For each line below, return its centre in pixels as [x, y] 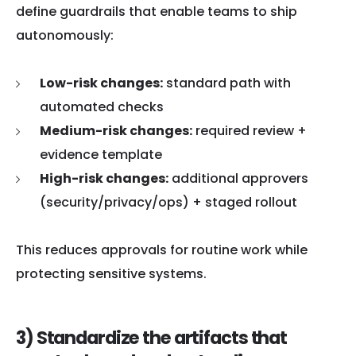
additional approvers [238, 178]
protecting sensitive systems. [111, 273]
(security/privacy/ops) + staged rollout [168, 202]
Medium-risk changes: [116, 130]
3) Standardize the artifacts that [152, 337]
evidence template [101, 154]
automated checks [102, 106]
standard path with [227, 83]
